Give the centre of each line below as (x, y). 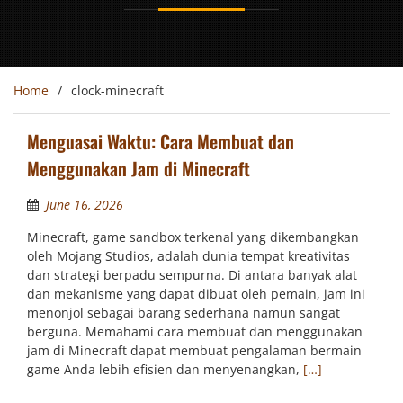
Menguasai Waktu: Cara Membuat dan (161, 141)
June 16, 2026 (85, 204)
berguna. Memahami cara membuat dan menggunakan (195, 331)
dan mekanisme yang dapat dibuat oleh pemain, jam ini (196, 293)
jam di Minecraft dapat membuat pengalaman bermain (194, 350)
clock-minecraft (117, 90)
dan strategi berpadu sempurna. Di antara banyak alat (192, 274)
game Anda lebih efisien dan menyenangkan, (165, 369)
